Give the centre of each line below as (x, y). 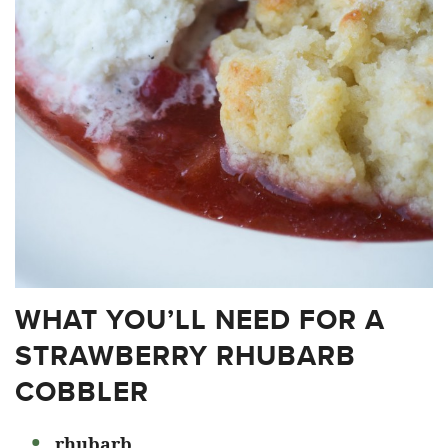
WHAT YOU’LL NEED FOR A (200, 319)
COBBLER (82, 391)
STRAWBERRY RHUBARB (185, 355)
